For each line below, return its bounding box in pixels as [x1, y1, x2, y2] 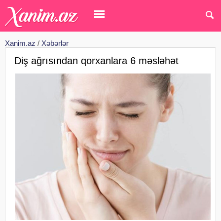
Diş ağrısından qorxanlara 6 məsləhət [14, 55, 179, 66]
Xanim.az [5, 39, 36, 47]
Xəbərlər [41, 39, 69, 47]
